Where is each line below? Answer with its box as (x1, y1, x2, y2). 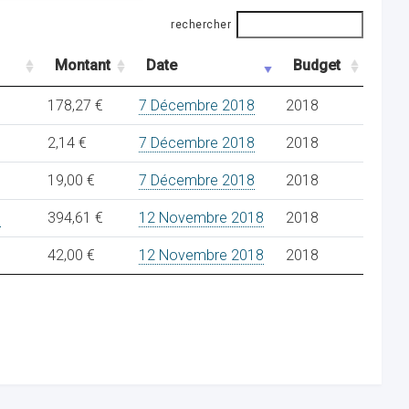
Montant (55, 57, 110, 74)
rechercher (171, 18, 231, 31)
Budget (293, 57, 341, 74)
